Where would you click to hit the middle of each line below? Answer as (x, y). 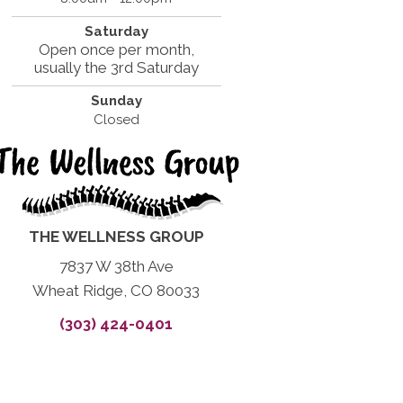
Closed (116, 120)
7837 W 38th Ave (116, 266)
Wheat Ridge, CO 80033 (116, 291)
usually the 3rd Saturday (116, 67)
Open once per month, (116, 49)
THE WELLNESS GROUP (116, 237)
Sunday (116, 101)
